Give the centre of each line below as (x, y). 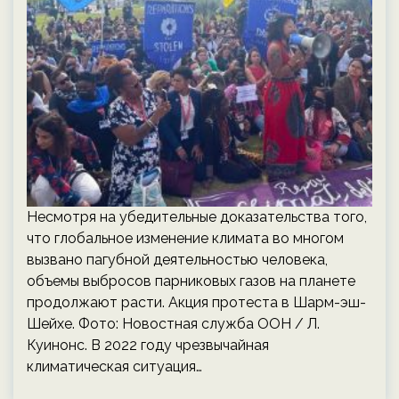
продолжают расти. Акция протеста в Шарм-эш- (196, 302)
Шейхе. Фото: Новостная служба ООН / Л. (173, 324)
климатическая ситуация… (114, 366)
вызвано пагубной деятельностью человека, (177, 260)
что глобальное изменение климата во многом (185, 238)
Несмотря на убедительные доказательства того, (197, 217)
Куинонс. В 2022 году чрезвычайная (148, 345)
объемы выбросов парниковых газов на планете (191, 281)
